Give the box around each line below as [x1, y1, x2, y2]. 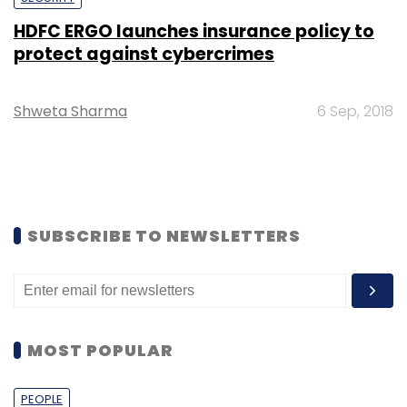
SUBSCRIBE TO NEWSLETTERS [27, 223, 301, 247]
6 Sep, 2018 [317, 100, 393, 122]
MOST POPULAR [27, 338, 174, 362]
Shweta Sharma [14, 100, 127, 122]
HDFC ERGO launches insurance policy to [14, 18, 374, 44]
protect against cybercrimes [14, 41, 274, 66]
